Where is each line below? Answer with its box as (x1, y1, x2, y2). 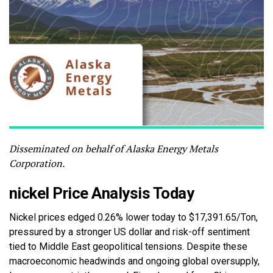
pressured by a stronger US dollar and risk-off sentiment (9, 226, 250, 238)
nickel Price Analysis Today (9, 184, 194, 203)
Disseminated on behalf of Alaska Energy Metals (9, 142, 218, 156)
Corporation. (9, 157, 65, 171)
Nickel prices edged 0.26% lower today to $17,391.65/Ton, (9, 211, 258, 224)
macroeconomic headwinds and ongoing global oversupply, (9, 255, 260, 268)
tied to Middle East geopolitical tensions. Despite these (9, 241, 247, 253)
